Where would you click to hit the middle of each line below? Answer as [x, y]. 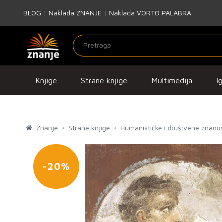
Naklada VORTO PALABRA [150, 13]
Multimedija [172, 80]
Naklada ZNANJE [75, 13]
